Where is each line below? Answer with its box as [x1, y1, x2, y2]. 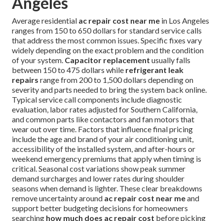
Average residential [12, 16, 78, 26]
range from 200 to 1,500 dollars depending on [38, 75, 193, 85]
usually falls [150, 55, 190, 65]
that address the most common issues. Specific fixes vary [12, 36, 202, 45]
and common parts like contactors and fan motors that [12, 114, 194, 124]
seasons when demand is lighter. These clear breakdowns [12, 184, 202, 193]
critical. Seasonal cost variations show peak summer [12, 164, 185, 174]
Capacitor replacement [65, 55, 150, 65]
